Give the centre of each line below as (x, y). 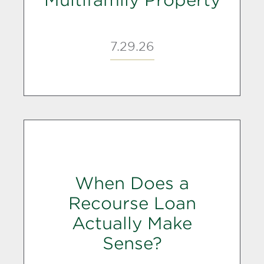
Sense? (132, 243)
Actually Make (132, 223)
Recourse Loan (132, 203)
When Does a (132, 183)
